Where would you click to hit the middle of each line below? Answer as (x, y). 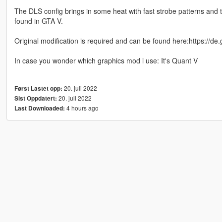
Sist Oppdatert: (35, 98)
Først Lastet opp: (38, 88)
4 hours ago (82, 108)
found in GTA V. (38, 21)
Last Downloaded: (39, 108)
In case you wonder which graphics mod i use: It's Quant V (106, 60)
